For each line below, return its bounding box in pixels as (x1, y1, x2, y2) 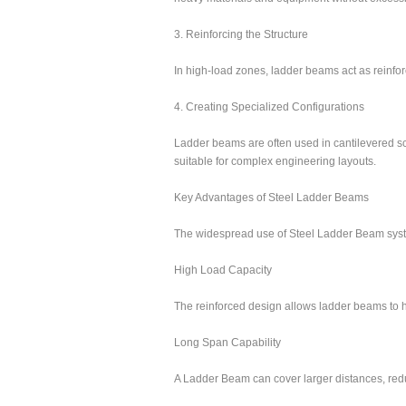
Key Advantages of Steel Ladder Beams (174, 191, 369, 204)
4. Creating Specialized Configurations (174, 101, 364, 113)
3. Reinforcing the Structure (174, 28, 308, 41)
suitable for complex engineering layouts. (174, 155, 376, 168)
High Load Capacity (174, 264, 272, 276)
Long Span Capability (174, 336, 281, 349)
